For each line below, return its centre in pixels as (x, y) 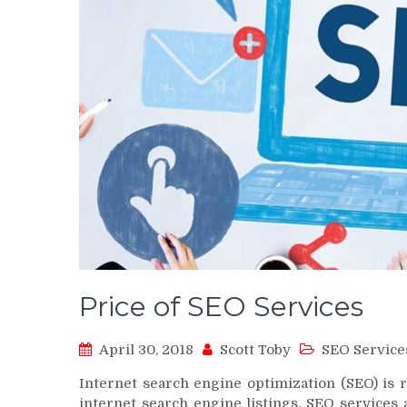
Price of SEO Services (221, 306)
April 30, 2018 (146, 349)
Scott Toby (255, 349)
